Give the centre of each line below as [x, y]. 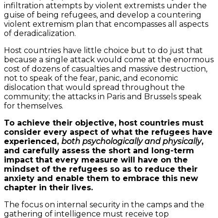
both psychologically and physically [131, 141]
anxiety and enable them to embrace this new [101, 178]
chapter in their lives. [48, 187]
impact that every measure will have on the [96, 160]
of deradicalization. [40, 33]
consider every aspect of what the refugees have [108, 132]
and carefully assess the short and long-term [99, 150]
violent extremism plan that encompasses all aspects [106, 24]
